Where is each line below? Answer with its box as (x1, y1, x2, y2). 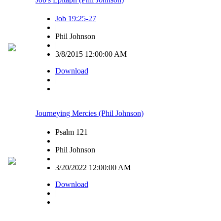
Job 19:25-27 (55, 14, 96, 23)
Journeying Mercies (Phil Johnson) (36, 109, 144, 118)
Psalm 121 (55, 128, 88, 137)
